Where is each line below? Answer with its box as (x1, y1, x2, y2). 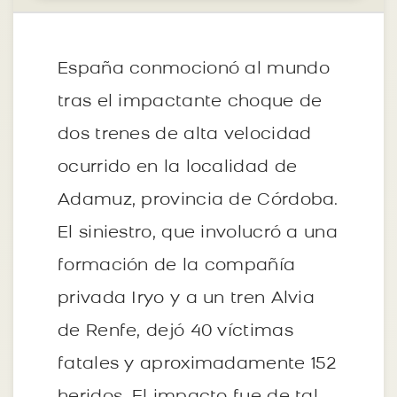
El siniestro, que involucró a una (58, 224, 338, 242)
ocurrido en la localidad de (58, 159, 298, 176)
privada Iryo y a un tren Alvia (58, 290, 315, 307)
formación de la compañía (58, 257, 296, 275)
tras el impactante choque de (58, 93, 323, 111)
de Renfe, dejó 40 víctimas (58, 323, 293, 340)
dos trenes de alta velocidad (58, 126, 312, 144)
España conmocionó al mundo (58, 60, 330, 78)
